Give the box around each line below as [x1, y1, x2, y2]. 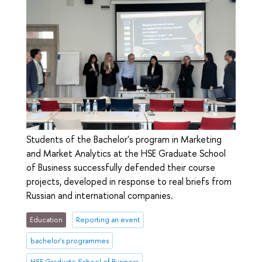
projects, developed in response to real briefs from [26, 175, 232, 188]
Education [30, 215, 63, 225]
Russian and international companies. [26, 189, 173, 202]
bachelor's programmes [30, 236, 109, 246]
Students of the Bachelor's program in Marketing [26, 133, 222, 146]
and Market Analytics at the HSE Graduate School [26, 147, 226, 160]
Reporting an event [75, 215, 140, 225]
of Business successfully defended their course [26, 161, 215, 174]
